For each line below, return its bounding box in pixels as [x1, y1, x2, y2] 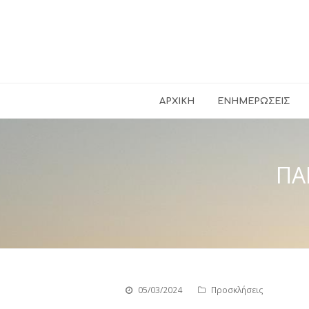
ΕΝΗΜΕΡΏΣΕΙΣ [217, 97, 290, 106]
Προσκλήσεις [211, 284, 263, 296]
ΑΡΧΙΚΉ [159, 97, 195, 106]
